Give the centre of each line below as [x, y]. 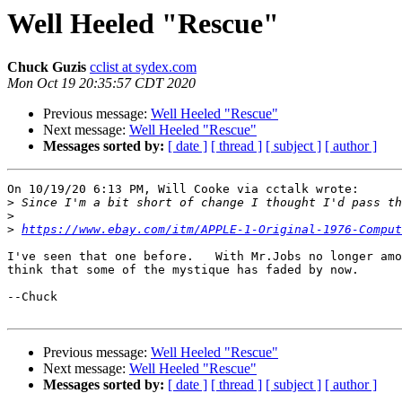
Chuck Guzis [47, 67]
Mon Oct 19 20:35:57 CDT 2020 [101, 83]
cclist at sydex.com [143, 67]
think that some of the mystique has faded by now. [183, 270]
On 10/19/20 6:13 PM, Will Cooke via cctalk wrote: [183, 189]
